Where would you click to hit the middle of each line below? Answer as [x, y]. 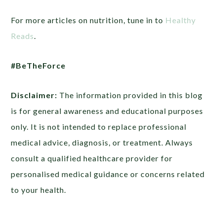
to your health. [39, 190]
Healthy [181, 20]
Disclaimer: [34, 95]
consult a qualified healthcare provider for [92, 158]
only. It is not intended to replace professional [99, 127]
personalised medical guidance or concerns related [108, 174]
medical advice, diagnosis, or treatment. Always [102, 143]
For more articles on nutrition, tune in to [88, 20]
